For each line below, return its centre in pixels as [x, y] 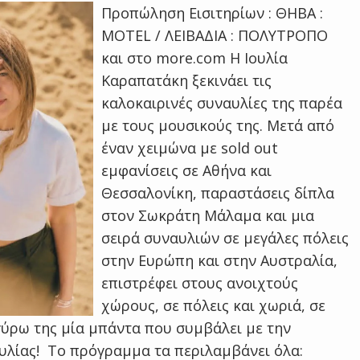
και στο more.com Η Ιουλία [195, 58]
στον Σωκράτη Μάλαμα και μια [208, 215]
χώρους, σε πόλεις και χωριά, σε [214, 305]
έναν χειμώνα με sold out [190, 148]
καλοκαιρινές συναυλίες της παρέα [222, 103]
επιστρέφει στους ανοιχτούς [200, 283]
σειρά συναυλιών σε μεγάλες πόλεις [225, 238]
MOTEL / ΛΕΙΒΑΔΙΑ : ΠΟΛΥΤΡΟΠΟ [215, 35]
